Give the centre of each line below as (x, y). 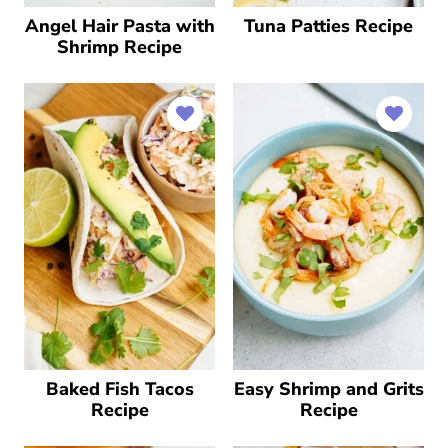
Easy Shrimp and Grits (328, 388)
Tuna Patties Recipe (328, 26)
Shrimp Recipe (119, 47)
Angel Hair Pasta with (119, 26)
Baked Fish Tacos (119, 388)
